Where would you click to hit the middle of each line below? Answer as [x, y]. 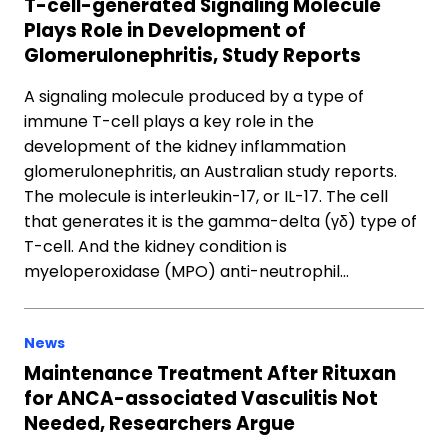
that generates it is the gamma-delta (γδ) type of [220, 221]
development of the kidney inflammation [185, 146]
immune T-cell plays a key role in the [169, 121]
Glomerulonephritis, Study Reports [192, 55]
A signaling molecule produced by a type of [194, 96]
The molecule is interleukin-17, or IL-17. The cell [206, 196]
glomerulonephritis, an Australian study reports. [210, 171]
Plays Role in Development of [165, 30]
